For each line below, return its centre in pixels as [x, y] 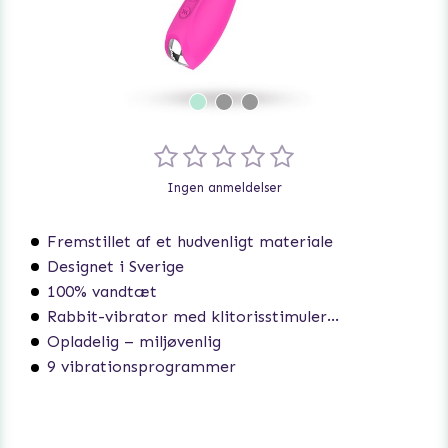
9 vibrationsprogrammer [141, 367]
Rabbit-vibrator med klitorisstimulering [187, 317]
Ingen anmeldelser [224, 187]
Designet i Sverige [115, 267]
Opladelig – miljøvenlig [134, 342]
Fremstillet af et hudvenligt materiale [190, 242]
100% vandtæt [102, 292]
